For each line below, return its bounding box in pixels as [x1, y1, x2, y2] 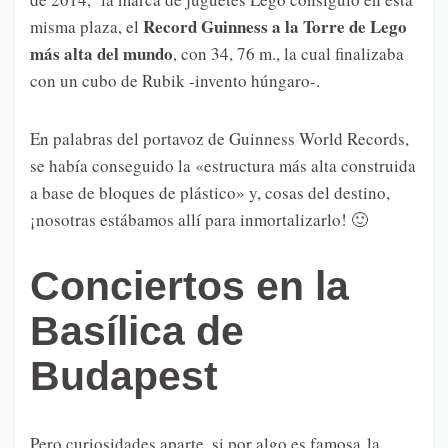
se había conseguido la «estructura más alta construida [30, 153, 416, 177]
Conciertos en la [30, 262, 349, 309]
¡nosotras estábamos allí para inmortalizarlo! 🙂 [30, 207, 368, 231]
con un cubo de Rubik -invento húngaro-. [30, 68, 320, 92]
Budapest [30, 352, 218, 399]
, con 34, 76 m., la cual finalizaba [173, 41, 404, 65]
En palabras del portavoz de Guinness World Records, [30, 126, 409, 150]
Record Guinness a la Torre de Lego [143, 13, 407, 39]
